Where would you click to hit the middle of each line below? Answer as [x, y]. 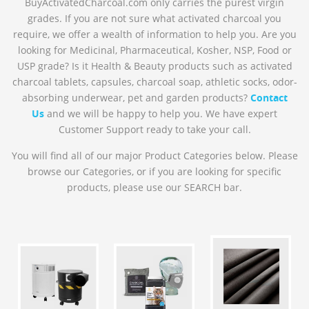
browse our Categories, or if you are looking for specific [154, 172]
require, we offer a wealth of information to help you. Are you [154, 34]
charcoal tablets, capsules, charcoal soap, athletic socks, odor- [154, 82]
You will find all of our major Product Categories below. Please [154, 156]
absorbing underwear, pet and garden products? [136, 98]
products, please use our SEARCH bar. [154, 188]
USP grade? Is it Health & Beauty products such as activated [154, 66]
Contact [269, 98]
